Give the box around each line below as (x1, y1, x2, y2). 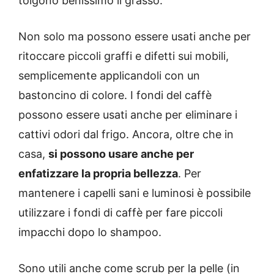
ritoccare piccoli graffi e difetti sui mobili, (18, 49, 229, 62)
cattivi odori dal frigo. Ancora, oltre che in (18, 127, 234, 141)
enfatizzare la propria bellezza (18, 166, 178, 180)
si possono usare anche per (48, 147, 194, 160)
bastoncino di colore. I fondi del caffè (18, 88, 212, 102)
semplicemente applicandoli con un (18, 68, 200, 82)
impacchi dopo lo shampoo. (18, 225, 161, 239)
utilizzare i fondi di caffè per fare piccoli (18, 206, 223, 219)
